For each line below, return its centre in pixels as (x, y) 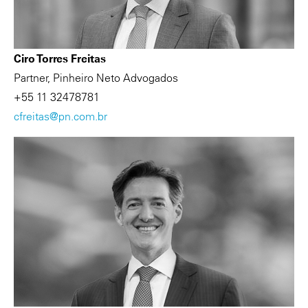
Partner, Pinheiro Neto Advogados (96, 77)
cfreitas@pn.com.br (60, 116)
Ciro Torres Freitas (60, 58)
